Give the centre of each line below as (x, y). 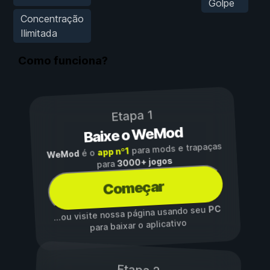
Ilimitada (39, 33)
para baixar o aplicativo (138, 225)
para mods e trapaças (175, 148)
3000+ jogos (145, 162)
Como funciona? (63, 61)
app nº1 (113, 152)
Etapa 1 (132, 116)
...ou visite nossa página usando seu (131, 214)
